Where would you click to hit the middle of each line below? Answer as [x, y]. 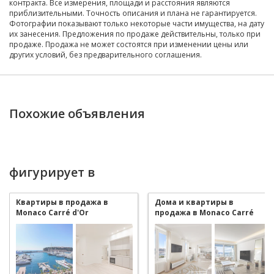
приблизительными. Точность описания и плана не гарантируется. [133, 13]
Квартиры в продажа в [62, 202]
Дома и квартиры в [194, 202]
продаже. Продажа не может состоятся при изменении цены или [129, 44]
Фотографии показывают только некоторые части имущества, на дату [137, 23]
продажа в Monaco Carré [204, 212]
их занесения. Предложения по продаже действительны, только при [135, 34]
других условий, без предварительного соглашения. [106, 54]
